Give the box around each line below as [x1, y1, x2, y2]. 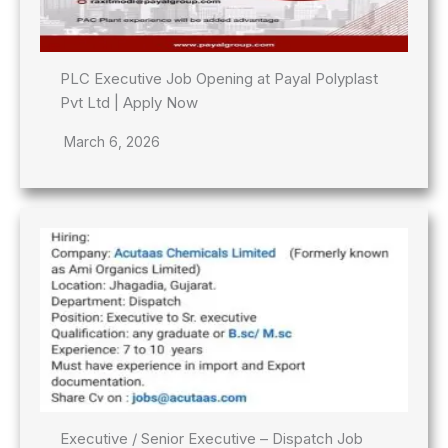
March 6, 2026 [64, 133, 160, 151]
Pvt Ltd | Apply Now [60, 93, 198, 113]
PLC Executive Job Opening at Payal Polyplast [60, 69, 378, 89]
